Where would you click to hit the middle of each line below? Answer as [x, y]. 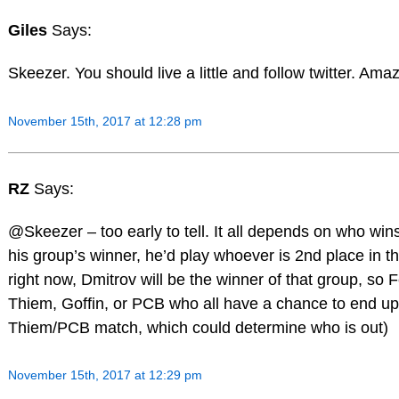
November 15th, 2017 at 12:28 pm [105, 121]
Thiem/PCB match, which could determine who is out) [198, 327]
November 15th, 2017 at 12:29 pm [105, 375]
